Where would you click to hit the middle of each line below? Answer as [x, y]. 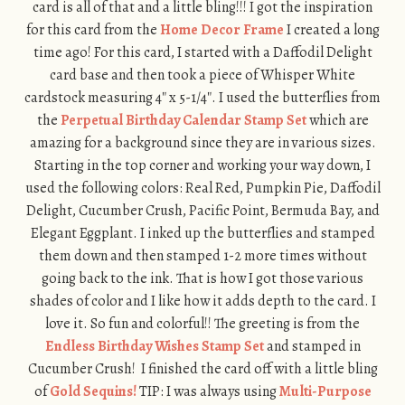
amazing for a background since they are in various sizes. [202, 143]
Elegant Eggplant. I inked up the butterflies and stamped [202, 234]
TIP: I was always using [207, 392]
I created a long [331, 30]
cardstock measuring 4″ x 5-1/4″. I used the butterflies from [202, 98]
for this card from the [93, 30]
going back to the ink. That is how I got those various [202, 279]
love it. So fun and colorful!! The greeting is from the [202, 324]
